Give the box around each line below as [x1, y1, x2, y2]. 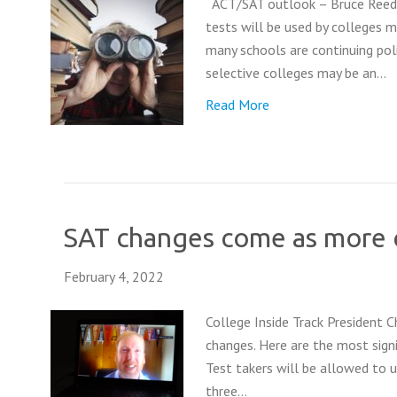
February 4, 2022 [64, 268, 164, 285]
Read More [206, 96, 269, 113]
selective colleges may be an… [206, 64, 386, 82]
